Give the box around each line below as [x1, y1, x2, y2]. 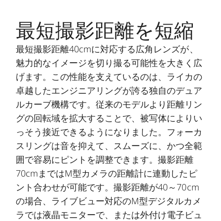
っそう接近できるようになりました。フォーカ [16, 126, 203, 138]
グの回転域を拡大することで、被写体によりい [16, 112, 203, 124]
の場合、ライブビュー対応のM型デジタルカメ [16, 195, 202, 207]
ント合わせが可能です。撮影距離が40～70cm [16, 181, 199, 193]
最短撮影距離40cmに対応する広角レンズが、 [16, 43, 198, 55]
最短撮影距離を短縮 [16, 16, 194, 44]
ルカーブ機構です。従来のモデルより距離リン [16, 98, 203, 110]
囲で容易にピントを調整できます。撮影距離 [16, 153, 194, 166]
